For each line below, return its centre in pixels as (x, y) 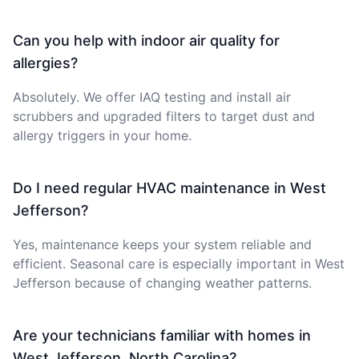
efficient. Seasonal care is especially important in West (179, 263)
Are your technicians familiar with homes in (162, 335)
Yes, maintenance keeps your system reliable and (162, 244)
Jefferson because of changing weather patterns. (162, 282)
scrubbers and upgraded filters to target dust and (164, 116)
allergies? (45, 63)
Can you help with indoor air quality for (146, 40)
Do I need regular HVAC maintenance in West (169, 188)
